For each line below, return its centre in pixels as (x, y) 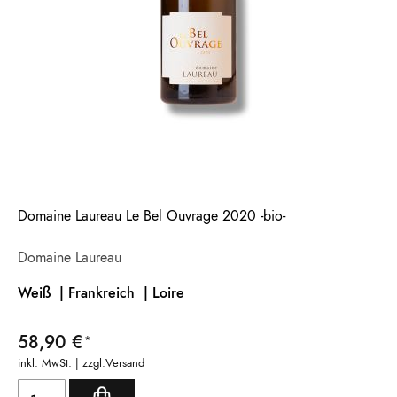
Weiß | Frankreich (78, 293)
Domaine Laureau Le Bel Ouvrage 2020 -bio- (152, 216)
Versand (125, 363)
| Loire (162, 293)
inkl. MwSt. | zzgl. (62, 363)
